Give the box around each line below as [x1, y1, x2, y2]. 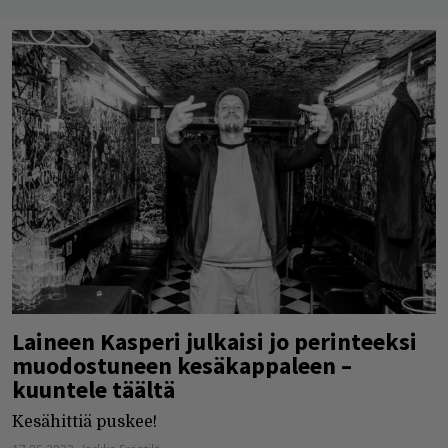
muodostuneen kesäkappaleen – [12, 349, 352, 381]
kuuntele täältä [12, 373, 175, 405]
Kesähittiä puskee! [12, 412, 157, 431]
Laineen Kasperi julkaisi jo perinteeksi [12, 325, 417, 357]
